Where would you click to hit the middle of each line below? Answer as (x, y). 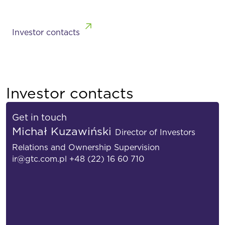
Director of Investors (155, 132)
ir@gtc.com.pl (39, 159)
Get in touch (39, 117)
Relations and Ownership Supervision (86, 147)
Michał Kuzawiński (64, 131)
